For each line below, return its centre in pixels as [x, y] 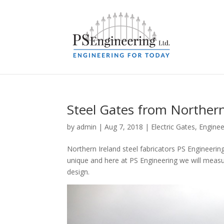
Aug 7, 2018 [124, 127]
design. [78, 172]
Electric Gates [173, 127]
